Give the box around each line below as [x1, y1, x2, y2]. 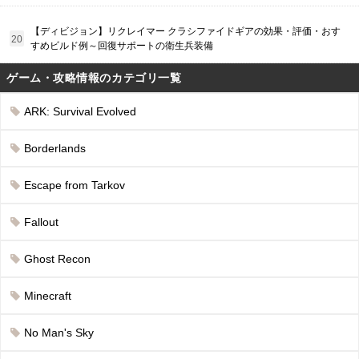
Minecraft [24, 289, 71, 303]
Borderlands [24, 142, 86, 155]
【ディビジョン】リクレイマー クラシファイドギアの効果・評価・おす [30, 26, 341, 38]
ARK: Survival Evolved [24, 105, 136, 119]
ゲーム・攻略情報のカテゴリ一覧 [6, 71, 182, 85]
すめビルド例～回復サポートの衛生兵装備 [30, 40, 213, 52]
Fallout [24, 216, 58, 229]
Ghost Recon [24, 252, 91, 266]
